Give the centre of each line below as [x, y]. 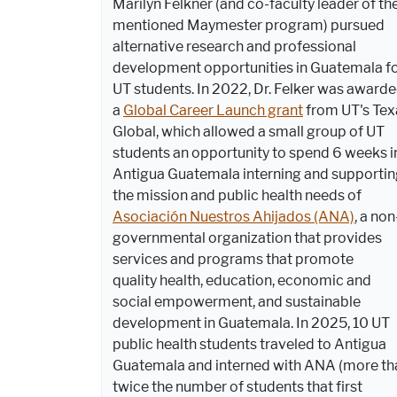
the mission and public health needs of [237, 195]
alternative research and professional [234, 46]
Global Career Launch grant [213, 110]
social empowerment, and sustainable [237, 301]
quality [135, 280]
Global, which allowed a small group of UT [249, 131]
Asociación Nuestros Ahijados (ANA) [234, 216]
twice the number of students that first [237, 386]
